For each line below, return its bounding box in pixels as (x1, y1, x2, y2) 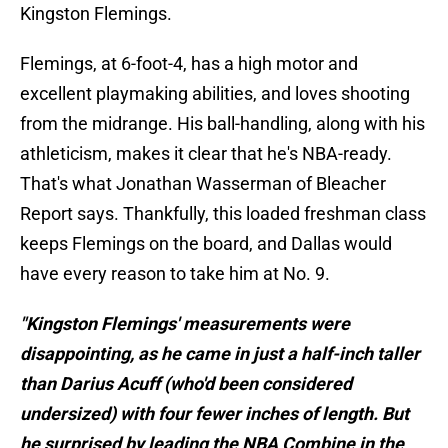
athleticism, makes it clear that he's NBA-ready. (20, 143, 392, 165)
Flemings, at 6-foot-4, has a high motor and (20, 53, 358, 75)
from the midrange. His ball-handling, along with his (20, 113, 425, 135)
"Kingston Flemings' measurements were (20, 313, 350, 335)
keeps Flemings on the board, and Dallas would (20, 233, 392, 255)
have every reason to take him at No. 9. (20, 263, 330, 285)
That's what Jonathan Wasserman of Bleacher (20, 173, 386, 195)
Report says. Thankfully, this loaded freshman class (20, 203, 426, 225)
